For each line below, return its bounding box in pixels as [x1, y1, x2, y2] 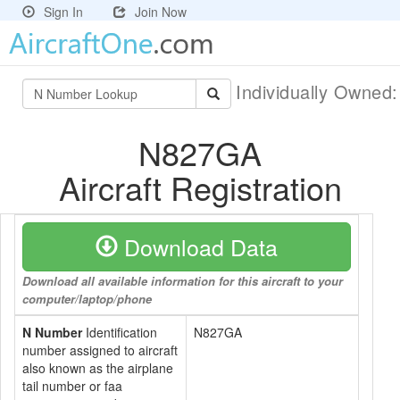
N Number [22, 323, 82, 341]
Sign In [44, 3, 83, 21]
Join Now [135, 3, 187, 21]
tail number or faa [22, 377, 122, 395]
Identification [82, 323, 157, 341]
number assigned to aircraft [22, 341, 178, 359]
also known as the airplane [22, 359, 173, 377]
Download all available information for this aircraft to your [22, 272, 343, 289]
